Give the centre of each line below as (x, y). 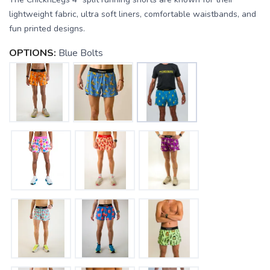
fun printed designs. (47, 29)
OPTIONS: (33, 53)
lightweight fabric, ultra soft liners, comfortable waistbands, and (133, 14)
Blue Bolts (81, 53)
